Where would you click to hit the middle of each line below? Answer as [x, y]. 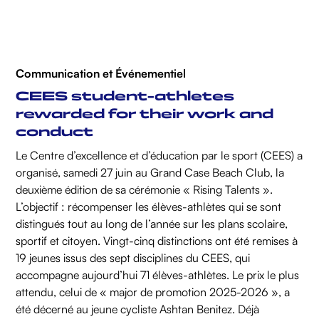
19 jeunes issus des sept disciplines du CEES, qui [133, 258]
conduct [55, 132]
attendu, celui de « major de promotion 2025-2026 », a [153, 292]
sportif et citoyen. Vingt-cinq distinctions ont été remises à [157, 241]
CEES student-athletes [125, 96]
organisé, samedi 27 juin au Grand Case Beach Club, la [150, 173]
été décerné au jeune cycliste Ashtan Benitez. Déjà [138, 309]
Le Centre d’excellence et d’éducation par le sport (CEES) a [159, 156]
